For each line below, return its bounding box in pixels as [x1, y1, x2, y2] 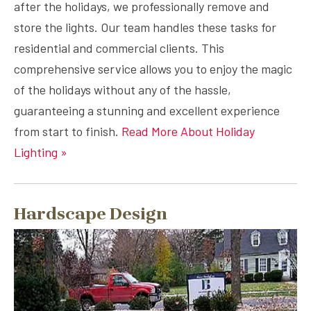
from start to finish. [14, 124, 121, 139]
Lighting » [14, 144, 67, 160]
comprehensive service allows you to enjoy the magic [14, 61, 292, 76]
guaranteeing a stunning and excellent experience [14, 103, 280, 118]
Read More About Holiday [121, 124, 255, 139]
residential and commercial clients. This [14, 40, 224, 56]
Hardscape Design [14, 203, 167, 224]
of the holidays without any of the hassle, [14, 82, 231, 97]
